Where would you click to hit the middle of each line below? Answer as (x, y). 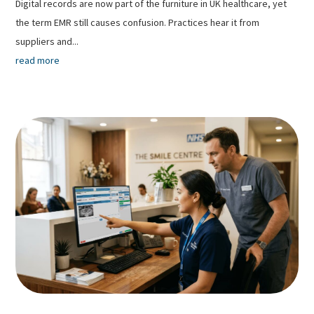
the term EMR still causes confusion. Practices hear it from (138, 22)
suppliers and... (47, 41)
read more (38, 60)
